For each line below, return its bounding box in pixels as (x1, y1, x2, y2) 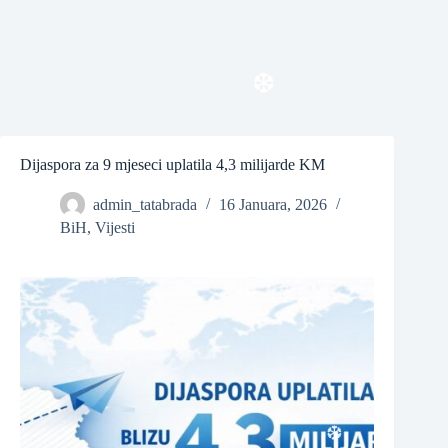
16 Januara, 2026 (219, 196, 327, 214)
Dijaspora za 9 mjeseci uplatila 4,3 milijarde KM (20, 156, 325, 173)
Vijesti (95, 219, 135, 236)
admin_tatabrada (93, 196, 197, 214)
